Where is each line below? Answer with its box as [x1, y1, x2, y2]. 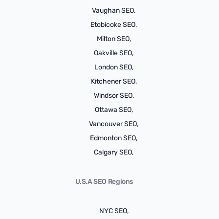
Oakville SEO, [94, 49, 134, 57]
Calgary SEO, [94, 148, 134, 156]
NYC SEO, [99, 207, 129, 215]
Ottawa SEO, [94, 106, 133, 114]
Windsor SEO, [93, 91, 134, 100]
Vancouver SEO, [89, 120, 139, 128]
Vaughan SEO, [92, 6, 136, 15]
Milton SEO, [96, 35, 131, 43]
